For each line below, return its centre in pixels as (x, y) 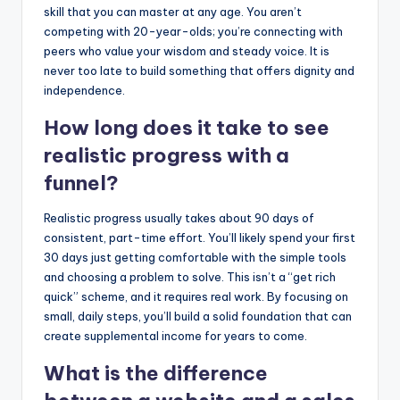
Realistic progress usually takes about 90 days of (179, 217)
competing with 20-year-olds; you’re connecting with (193, 31)
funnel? (81, 183)
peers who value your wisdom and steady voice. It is (187, 50)
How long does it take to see (187, 127)
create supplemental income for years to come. (175, 335)
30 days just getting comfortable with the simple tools (195, 257)
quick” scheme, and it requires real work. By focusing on (196, 296)
